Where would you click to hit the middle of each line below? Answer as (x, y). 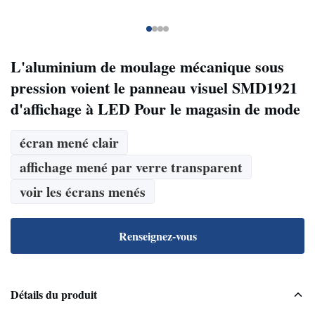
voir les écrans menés (83, 192)
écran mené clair (69, 142)
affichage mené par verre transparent (131, 167)
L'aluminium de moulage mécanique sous (147, 66)
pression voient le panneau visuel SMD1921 (154, 88)
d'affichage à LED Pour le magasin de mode (155, 109)
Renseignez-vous (157, 236)
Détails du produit (54, 294)
